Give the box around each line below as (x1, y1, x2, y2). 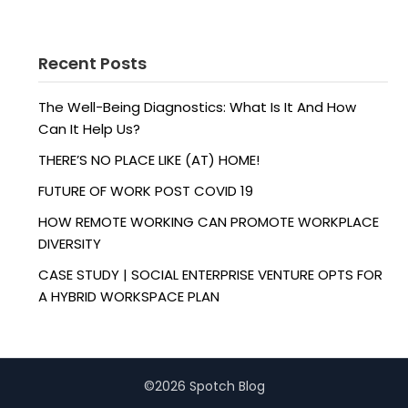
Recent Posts (38, 52, 148, 75)
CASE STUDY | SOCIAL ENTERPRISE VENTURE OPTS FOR (38, 265, 383, 284)
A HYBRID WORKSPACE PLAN (38, 287, 220, 306)
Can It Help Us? (38, 119, 141, 138)
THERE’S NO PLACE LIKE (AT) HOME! (38, 150, 264, 169)
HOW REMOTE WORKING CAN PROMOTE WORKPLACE (38, 212, 380, 231)
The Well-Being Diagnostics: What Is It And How (38, 97, 357, 117)
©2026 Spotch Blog (143, 377, 265, 395)
